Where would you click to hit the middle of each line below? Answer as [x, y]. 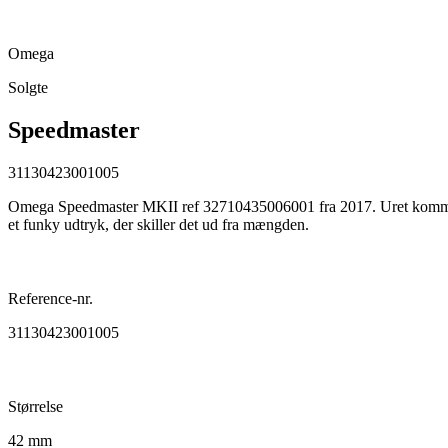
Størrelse [35, 406]
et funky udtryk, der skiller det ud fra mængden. [158, 224]
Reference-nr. [50, 298]
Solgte [28, 87]
